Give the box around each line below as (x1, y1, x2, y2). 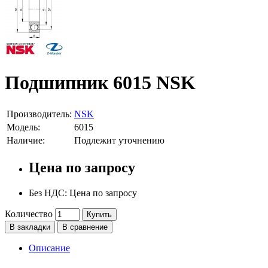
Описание (29, 242, 70, 253)
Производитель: (7, 108, 72, 119)
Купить (87, 209, 112, 219)
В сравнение (62, 222, 108, 232)
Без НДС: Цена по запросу (29, 187, 137, 198)
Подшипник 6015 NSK (5, 72, 196, 94)
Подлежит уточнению (74, 135, 165, 145)
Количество (5, 208, 53, 219)
